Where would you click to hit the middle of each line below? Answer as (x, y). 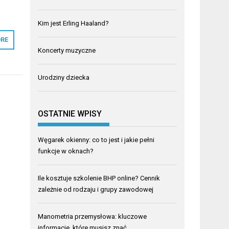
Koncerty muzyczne (67, 51)
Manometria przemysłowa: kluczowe (93, 216)
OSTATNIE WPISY (70, 113)
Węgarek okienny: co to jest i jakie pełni (96, 140)
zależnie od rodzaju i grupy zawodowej (96, 189)
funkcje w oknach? (66, 151)
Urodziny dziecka (64, 78)
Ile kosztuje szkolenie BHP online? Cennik (99, 178)
